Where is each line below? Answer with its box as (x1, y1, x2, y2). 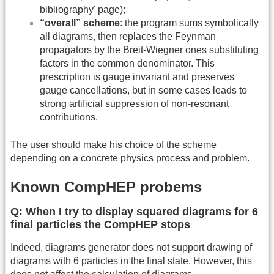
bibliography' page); (40, 4, 125, 15)
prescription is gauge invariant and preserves (40, 72, 234, 83)
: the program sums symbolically (120, 18, 259, 29)
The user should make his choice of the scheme (10, 139, 217, 150)
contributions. (40, 112, 98, 123)
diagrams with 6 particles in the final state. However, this (10, 256, 252, 267)
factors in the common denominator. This (40, 58, 215, 69)
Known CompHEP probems (10, 179, 202, 196)
